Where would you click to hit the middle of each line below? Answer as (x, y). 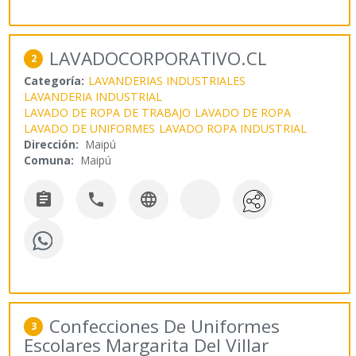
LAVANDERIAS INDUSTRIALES (167, 80)
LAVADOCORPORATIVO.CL (159, 58)
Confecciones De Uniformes (165, 327)
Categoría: (54, 80)
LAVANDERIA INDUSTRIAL (93, 96)
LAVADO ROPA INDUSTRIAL (233, 128)
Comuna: (49, 160)
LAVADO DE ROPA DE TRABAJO (108, 112)
